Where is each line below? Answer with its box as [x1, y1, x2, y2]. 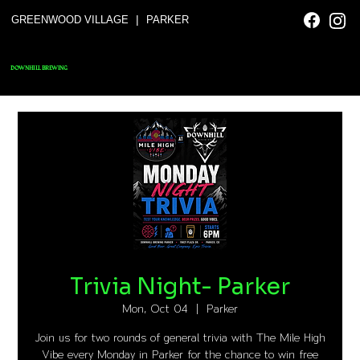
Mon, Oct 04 [122, 302, 188, 315]
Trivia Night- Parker [70, 272, 290, 301]
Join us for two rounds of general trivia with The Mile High [35, 331, 325, 344]
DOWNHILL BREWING [10, 63, 67, 72]
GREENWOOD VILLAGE [11, 13, 129, 26]
